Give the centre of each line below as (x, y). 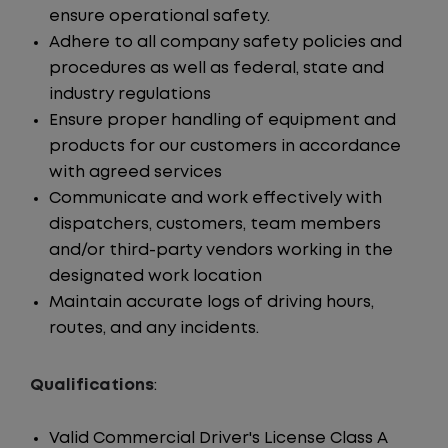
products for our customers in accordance (225, 146)
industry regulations (130, 94)
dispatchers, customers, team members (215, 224)
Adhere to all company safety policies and (225, 42)
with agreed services (135, 172)
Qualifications (92, 385)
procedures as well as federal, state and (216, 68)
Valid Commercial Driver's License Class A (218, 438)
